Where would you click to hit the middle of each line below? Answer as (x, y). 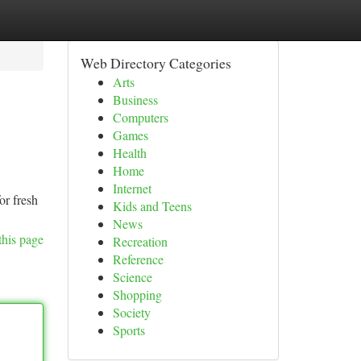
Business (135, 100)
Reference (138, 259)
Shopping (137, 295)
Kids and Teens (152, 206)
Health (129, 153)
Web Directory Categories (156, 63)
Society (131, 312)
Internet (132, 188)
